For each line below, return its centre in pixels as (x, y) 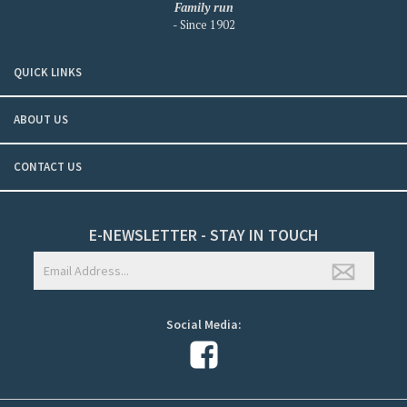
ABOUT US (41, 119)
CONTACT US (48, 167)
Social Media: (203, 324)
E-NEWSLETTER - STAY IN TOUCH (203, 235)
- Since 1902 (203, 25)
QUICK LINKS (48, 72)
